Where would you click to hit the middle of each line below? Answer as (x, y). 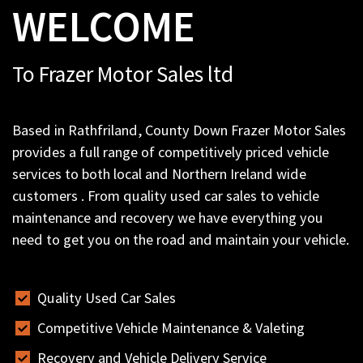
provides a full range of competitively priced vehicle (171, 152)
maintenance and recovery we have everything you (168, 217)
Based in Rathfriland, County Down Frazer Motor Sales (179, 130)
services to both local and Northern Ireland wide (159, 173)
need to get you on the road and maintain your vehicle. (181, 239)
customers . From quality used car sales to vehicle (166, 195)
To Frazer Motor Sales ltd (123, 73)
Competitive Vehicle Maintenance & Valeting (171, 327)
